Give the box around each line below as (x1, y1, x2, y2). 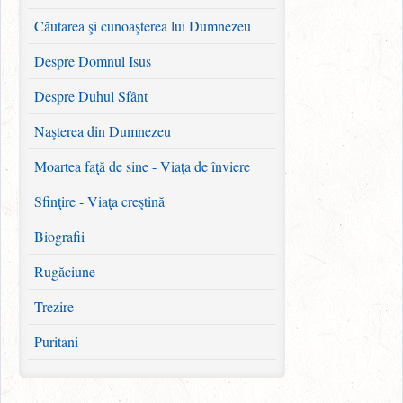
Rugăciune (34, 262, 95, 282)
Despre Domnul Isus (34, 51, 151, 71)
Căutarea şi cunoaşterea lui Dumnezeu (34, 16, 251, 36)
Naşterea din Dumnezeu (34, 121, 171, 141)
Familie (34, 367, 76, 387)
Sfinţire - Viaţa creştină (34, 192, 165, 211)
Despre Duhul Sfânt (34, 86, 148, 106)
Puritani (34, 332, 78, 352)
